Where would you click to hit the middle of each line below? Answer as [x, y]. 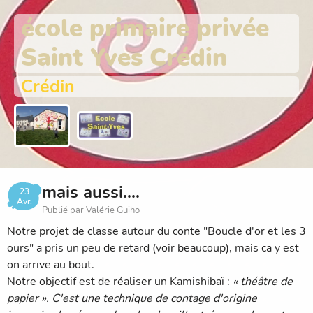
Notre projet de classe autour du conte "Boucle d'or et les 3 [156, 231]
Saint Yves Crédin [124, 58]
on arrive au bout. [51, 264]
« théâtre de [263, 281]
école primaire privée [145, 28]
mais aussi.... [91, 192]
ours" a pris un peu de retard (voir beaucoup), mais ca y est [153, 248]
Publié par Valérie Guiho [91, 210]
